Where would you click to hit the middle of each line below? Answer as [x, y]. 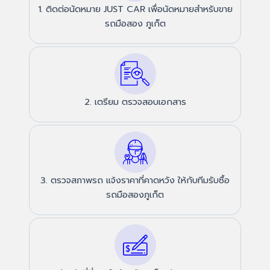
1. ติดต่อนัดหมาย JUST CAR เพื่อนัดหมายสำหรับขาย [135, 9]
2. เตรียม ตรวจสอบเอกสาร [135, 102]
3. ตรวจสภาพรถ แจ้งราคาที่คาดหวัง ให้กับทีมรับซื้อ [135, 180]
